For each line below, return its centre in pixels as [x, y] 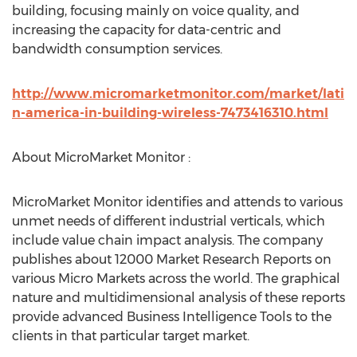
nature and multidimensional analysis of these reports [178, 298]
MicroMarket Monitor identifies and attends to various [177, 202]
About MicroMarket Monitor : [101, 157]
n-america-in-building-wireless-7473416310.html [170, 113]
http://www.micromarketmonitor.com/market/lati [178, 94]
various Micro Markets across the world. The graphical [176, 279]
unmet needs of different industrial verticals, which [169, 221]
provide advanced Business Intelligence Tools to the [172, 317]
